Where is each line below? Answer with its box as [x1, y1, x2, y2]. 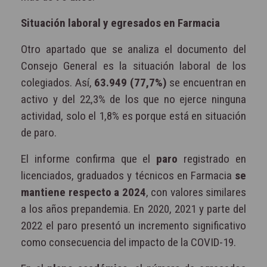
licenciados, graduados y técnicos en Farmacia [21, 168, 235, 182]
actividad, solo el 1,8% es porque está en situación [21, 108, 246, 123]
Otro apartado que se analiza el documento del [21, 42, 246, 56]
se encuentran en [166, 75, 246, 89]
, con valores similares [145, 185, 246, 199]
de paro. [21, 125, 57, 139]
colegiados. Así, [21, 75, 94, 89]
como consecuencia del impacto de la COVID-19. [21, 235, 236, 249]
